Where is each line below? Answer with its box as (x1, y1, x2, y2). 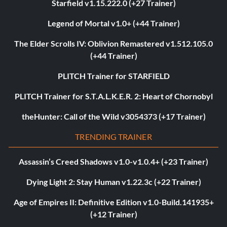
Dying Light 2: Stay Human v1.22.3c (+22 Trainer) (26, 177, 201, 187)
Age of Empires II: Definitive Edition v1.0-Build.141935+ (13, 197, 214, 207)
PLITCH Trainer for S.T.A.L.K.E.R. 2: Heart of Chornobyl (14, 91, 213, 101)
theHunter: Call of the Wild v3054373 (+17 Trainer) (21, 111, 206, 122)
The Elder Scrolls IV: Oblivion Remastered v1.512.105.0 (14, 39, 213, 49)
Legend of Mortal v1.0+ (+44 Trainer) (47, 18, 180, 28)
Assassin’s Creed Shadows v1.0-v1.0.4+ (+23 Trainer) (19, 157, 208, 167)
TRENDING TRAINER (75, 132, 152, 142)
